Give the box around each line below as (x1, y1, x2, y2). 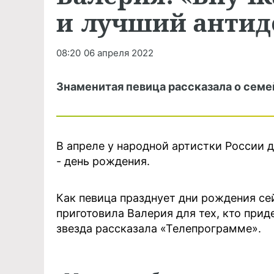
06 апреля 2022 (84, 47, 154, 59)
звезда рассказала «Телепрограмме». (56, 222, 261, 235)
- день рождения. (56, 155, 150, 168)
